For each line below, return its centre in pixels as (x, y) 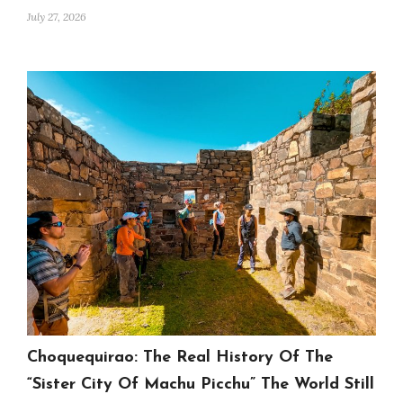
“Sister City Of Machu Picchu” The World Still (201, 384)
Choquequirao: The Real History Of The (180, 357)
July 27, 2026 (57, 17)
